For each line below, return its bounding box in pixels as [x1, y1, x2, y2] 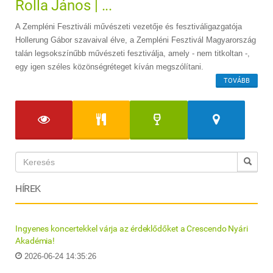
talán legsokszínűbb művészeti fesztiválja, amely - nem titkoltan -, [15, 48, 250, 58]
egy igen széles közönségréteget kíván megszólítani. [15, 62, 204, 71]
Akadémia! [15, 235, 55, 246]
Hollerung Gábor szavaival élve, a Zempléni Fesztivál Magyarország [15, 35, 256, 44]
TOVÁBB [224, 76, 250, 85]
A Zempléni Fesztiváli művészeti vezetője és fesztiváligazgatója [15, 21, 242, 31]
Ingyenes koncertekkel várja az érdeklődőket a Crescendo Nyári [15, 223, 248, 233]
